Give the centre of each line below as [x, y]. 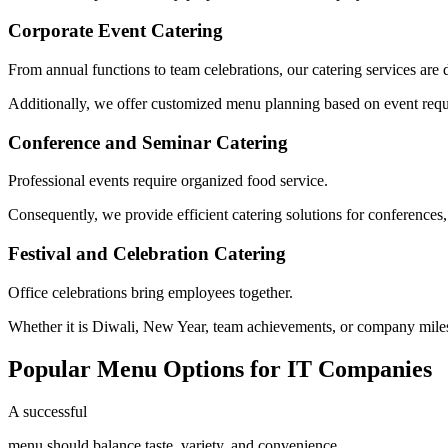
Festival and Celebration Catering [147, 254]
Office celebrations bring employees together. [150, 292]
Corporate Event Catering [115, 31]
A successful [47, 411]
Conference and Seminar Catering [148, 142]
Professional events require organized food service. [168, 181]
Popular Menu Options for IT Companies [220, 368]
